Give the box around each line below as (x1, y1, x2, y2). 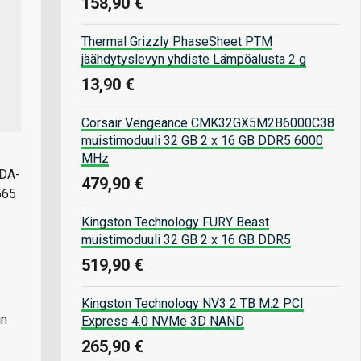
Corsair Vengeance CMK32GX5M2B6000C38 (81, 114, 334, 131)
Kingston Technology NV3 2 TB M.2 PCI (81, 295, 304, 311)
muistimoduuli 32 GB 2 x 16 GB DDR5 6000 (81, 132, 323, 148)
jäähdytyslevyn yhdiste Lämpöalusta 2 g (81, 51, 306, 67)
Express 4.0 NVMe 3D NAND (81, 313, 244, 329)
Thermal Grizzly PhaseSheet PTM (81, 33, 272, 49)
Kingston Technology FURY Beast (81, 214, 269, 230)
